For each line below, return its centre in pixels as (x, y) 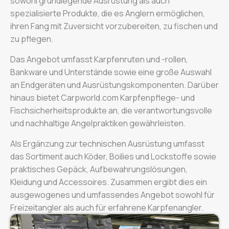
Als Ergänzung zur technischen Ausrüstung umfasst (107, 144)
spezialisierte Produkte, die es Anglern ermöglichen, (108, 13)
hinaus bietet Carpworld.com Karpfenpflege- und (102, 98)
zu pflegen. (32, 39)
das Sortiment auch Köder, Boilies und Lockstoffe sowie (113, 156)
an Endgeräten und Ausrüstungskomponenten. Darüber (114, 85)
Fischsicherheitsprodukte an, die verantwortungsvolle (111, 110)
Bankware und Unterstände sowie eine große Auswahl (111, 72)
